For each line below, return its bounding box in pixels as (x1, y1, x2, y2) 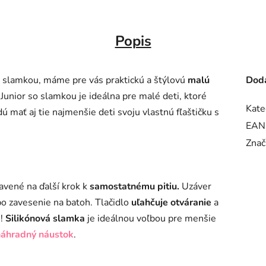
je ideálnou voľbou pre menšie (85, 211, 216, 225)
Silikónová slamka (5, 211, 85, 225)
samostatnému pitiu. (90, 179, 179, 193)
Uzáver (179, 179, 211, 193)
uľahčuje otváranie (131, 195, 211, 209)
